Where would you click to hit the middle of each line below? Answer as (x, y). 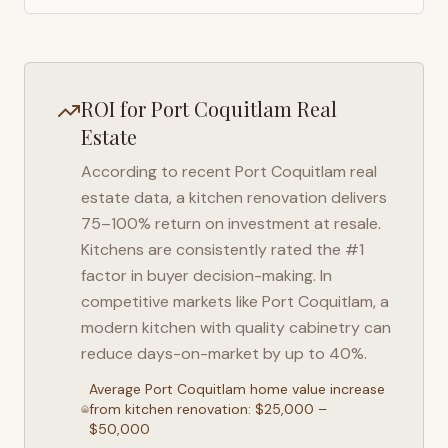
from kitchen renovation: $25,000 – (208, 409)
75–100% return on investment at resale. (231, 223)
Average (117, 389)
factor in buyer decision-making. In (206, 275)
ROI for (116, 108)
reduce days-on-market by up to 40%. (224, 353)
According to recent (158, 171)
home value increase (316, 389)
